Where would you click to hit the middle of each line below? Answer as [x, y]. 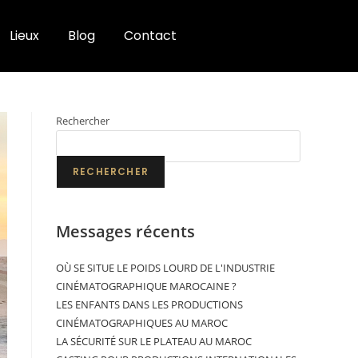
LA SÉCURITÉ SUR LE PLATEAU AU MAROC [154, 341]
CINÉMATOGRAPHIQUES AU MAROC [142, 323]
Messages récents [125, 231]
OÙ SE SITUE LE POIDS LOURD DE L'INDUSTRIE [165, 268]
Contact [150, 36]
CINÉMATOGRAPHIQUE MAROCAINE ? [146, 286]
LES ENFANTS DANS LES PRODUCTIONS [149, 304]
